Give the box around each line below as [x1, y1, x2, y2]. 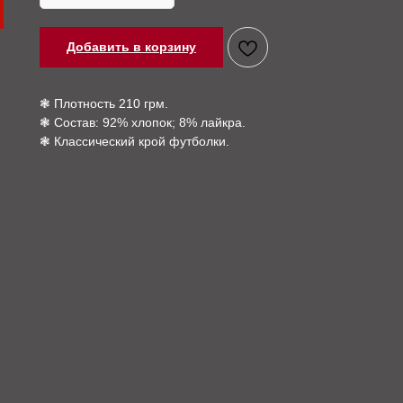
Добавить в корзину [67, 40, 196, 55]
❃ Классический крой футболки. [40, 134, 229, 149]
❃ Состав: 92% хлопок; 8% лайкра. [40, 115, 246, 130]
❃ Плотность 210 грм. [40, 96, 168, 112]
